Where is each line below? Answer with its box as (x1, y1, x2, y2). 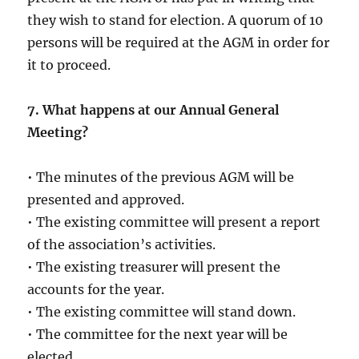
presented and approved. (27, 192, 185, 208)
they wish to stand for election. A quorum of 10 (27, 12, 324, 29)
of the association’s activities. (27, 236, 216, 253)
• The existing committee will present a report (27, 214, 321, 231)
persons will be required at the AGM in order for (27, 34, 330, 51)
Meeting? (27, 124, 89, 141)
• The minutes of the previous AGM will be (27, 169, 295, 186)
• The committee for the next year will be (27, 326, 288, 343)
